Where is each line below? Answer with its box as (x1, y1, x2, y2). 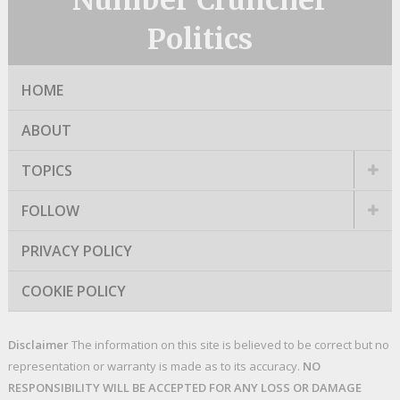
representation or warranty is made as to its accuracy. (7, 358, 303, 375)
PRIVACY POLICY (21, 241, 132, 262)
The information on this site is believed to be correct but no (68, 337, 389, 354)
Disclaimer (7, 337, 69, 354)
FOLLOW (21, 201, 79, 221)
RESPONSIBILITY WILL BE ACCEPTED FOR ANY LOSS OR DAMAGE (7, 379, 362, 396)
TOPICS (21, 161, 72, 181)
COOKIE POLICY (21, 281, 126, 302)
